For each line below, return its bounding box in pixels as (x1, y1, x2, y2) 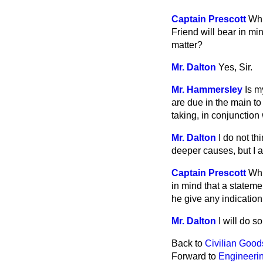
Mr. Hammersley (171, 85, 242, 95)
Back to (171, 238, 205, 248)
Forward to (171, 251, 218, 261)
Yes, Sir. (218, 62, 252, 72)
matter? (171, 40, 203, 50)
